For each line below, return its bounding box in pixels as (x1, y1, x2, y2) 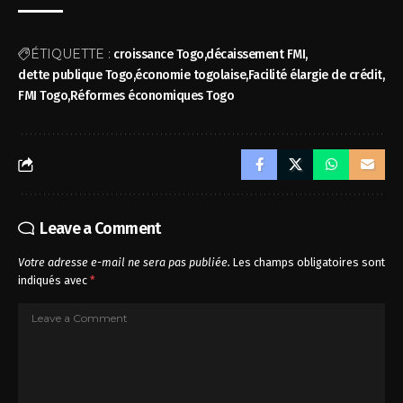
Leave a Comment (40, 219, 161, 238)
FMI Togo (18, 88, 68, 103)
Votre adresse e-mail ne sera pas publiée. (18, 255, 230, 269)
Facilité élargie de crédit (247, 67, 382, 83)
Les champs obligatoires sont (233, 255, 385, 269)
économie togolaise (135, 67, 246, 83)
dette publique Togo (18, 67, 133, 83)
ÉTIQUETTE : (31, 46, 111, 62)
